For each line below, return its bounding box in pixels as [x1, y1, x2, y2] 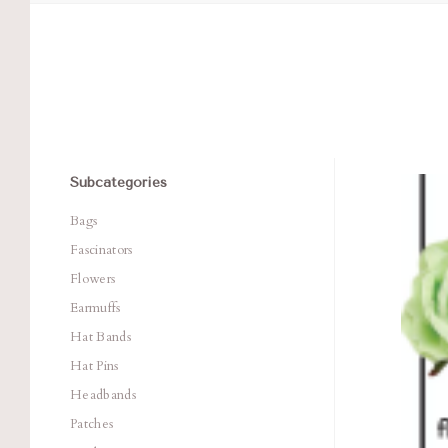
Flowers [70, 270, 116, 289]
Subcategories [70, 174, 167, 192]
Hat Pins [70, 357, 119, 376]
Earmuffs [70, 299, 121, 318]
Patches [70, 415, 114, 434]
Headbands [70, 386, 136, 405]
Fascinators [70, 241, 133, 260]
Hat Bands [70, 328, 131, 347]
